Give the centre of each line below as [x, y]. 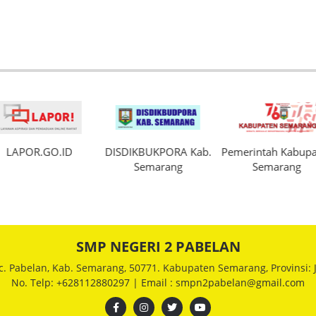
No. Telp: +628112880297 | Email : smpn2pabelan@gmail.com [158, 282]
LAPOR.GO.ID [39, 152]
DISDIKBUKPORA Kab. [158, 152]
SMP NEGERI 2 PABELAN [158, 247]
